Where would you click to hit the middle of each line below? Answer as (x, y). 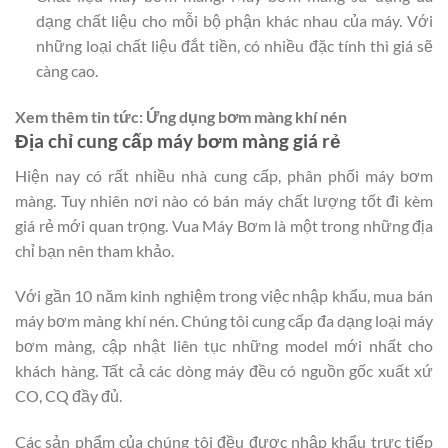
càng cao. (66, 71)
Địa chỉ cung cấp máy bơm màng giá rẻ (178, 140)
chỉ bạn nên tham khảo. (96, 250)
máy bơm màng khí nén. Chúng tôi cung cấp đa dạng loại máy (224, 321)
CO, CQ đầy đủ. (70, 396)
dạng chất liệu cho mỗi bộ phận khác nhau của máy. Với (234, 21)
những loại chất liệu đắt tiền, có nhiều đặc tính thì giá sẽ (234, 46)
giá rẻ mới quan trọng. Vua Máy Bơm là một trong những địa (224, 225)
